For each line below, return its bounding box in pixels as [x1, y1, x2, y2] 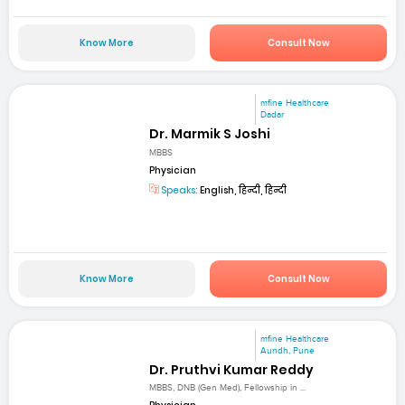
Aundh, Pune [260, 344, 316, 356]
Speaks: [159, 183, 199, 197]
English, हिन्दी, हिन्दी [198, 183, 287, 197]
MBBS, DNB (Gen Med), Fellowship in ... [149, 382, 306, 394]
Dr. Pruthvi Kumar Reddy [149, 361, 315, 380]
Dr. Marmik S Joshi [149, 125, 271, 144]
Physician [149, 163, 197, 177]
